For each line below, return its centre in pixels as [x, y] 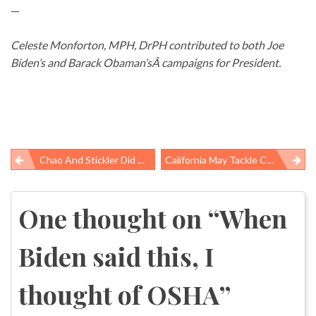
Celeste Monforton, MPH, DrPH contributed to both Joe [147, 44]
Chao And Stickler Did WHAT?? [89, 159]
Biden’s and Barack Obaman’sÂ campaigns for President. [146, 62]
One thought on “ [119, 218]
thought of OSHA [119, 294]
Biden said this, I [116, 256]
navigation [54, 201]
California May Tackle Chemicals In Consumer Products [216, 159]
